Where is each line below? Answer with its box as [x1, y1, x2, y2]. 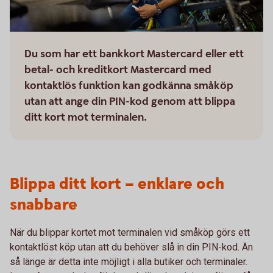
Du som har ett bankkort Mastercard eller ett [24, 47, 244, 61]
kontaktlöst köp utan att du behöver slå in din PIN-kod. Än [10, 241, 253, 253]
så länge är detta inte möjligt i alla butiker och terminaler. [10, 256, 247, 268]
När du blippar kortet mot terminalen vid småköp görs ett [10, 227, 250, 238]
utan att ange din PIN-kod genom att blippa [24, 94, 235, 108]
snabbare [10, 194, 77, 216]
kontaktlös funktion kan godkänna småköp [24, 79, 233, 93]
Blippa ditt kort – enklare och [10, 174, 224, 195]
